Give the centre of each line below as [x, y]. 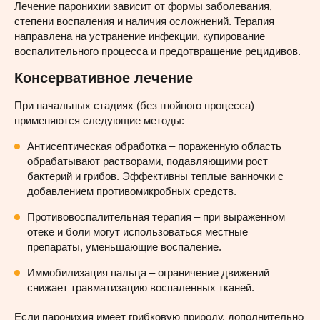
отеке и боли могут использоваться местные [137, 231]
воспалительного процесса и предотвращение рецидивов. [157, 51]
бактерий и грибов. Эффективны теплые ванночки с [155, 176]
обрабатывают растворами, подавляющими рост [147, 161]
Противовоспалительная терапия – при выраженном [156, 216]
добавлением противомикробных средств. [132, 191]
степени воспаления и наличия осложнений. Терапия [144, 21]
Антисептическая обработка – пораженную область [154, 146]
